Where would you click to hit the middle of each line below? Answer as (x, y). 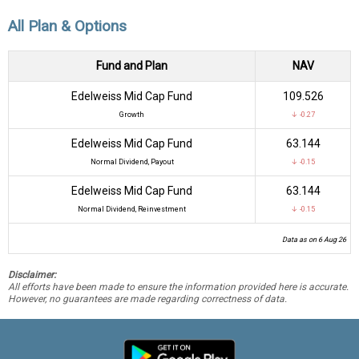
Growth (132, 114)
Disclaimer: (32, 274)
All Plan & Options (67, 26)
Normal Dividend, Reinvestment (132, 209)
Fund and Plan (132, 65)
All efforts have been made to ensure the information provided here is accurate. (178, 286)
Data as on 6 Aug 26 (314, 239)
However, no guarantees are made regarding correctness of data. (147, 298)
